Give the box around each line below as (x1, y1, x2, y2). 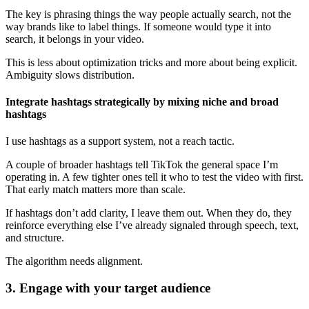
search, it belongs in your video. (6, 32, 147, 45)
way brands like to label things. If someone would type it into (6, 20, 271, 32)
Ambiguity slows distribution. (6, 68, 134, 81)
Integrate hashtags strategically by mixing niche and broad (6, 95, 279, 108)
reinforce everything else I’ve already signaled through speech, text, (6, 219, 299, 232)
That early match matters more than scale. (6, 183, 186, 196)
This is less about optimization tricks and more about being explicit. (6, 56, 297, 68)
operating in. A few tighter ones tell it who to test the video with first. (6, 171, 303, 183)
